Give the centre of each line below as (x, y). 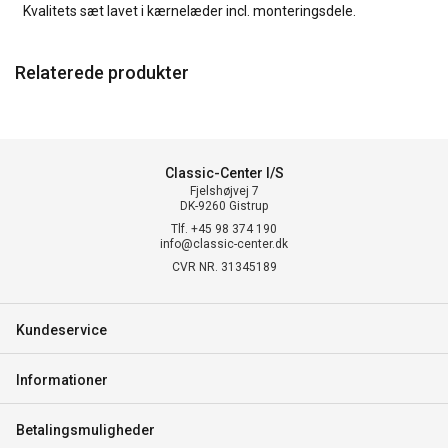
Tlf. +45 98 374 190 (224, 229)
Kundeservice (61, 330)
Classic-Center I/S (224, 173)
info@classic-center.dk (224, 244)
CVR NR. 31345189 (224, 267)
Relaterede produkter (102, 72)
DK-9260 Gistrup (224, 206)
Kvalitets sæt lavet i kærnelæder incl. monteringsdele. (191, 11)
